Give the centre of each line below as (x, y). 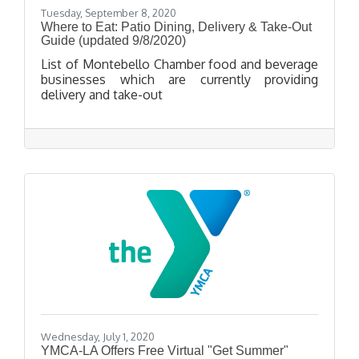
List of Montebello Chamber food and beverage (179, 65)
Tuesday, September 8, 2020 (109, 13)
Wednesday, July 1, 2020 (98, 337)
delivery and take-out (102, 95)
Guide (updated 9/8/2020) (113, 41)
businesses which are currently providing (179, 80)
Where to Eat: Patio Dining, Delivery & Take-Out (176, 27)
